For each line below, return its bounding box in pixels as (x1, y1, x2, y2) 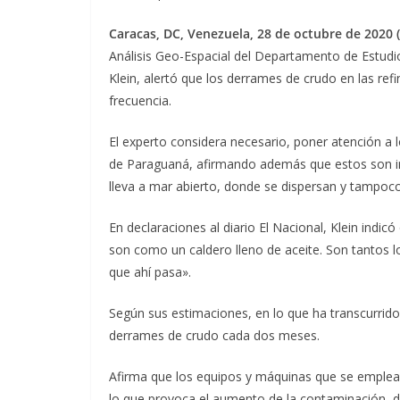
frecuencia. (109, 91, 171, 109)
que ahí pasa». (109, 262, 191, 280)
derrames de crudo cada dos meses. (109, 326, 320, 344)
